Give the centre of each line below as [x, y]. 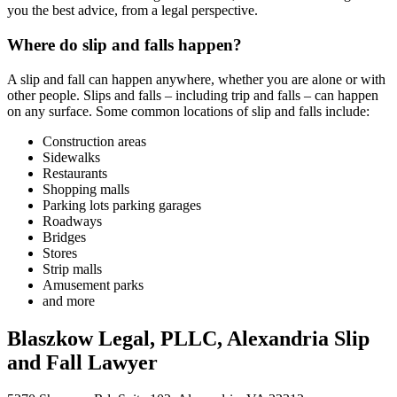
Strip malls [72, 269]
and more [69, 300]
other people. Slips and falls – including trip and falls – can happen [193, 95]
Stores [60, 253]
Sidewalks [71, 157]
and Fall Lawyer [82, 362]
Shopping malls [86, 189]
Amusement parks [93, 284]
